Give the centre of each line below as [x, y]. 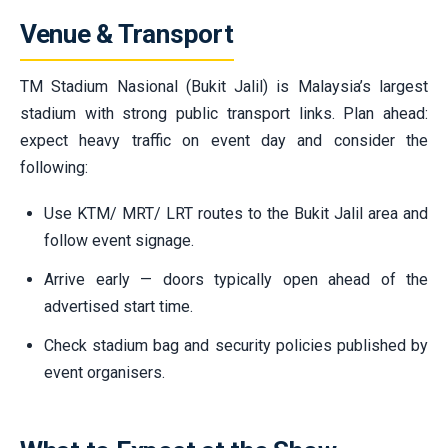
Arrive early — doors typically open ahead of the [236, 279]
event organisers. [104, 372]
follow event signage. [119, 240]
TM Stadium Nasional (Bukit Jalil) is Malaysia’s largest [224, 86]
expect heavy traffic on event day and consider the [224, 140]
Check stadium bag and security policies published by [236, 345]
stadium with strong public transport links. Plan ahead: [224, 113]
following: [54, 167]
